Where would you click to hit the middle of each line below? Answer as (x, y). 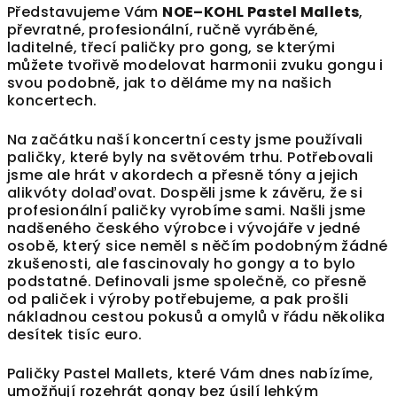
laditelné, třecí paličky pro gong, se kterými (171, 48)
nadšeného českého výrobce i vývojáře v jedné (184, 229)
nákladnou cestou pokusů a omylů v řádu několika (196, 317)
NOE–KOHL (203, 12)
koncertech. (52, 101)
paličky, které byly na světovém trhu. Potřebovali (191, 158)
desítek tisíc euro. (75, 335)
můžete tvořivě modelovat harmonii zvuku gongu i (195, 66)
